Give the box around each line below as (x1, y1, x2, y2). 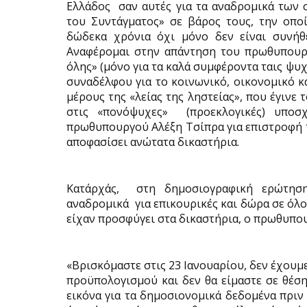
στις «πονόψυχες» (66, 104, 169, 119)
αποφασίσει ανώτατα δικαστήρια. (66, 134, 239, 149)
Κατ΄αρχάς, (66, 181, 119, 196)
